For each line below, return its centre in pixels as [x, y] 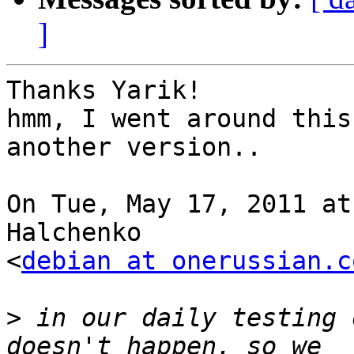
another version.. [134, 147]
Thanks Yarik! [104, 90]
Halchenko [74, 233]
